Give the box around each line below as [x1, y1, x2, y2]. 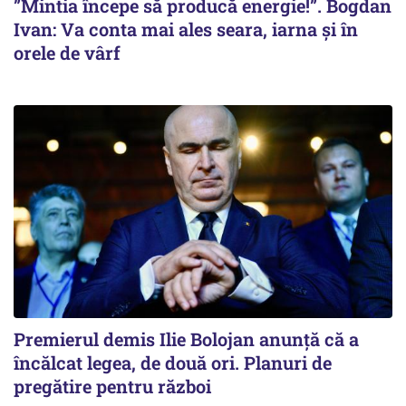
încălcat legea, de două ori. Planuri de [14, 350, 332, 374]
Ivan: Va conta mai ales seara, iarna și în [14, 16, 358, 41]
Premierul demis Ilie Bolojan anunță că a [14, 326, 359, 351]
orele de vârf [14, 40, 121, 64]
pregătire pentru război [14, 373, 211, 398]
